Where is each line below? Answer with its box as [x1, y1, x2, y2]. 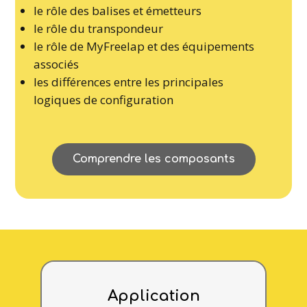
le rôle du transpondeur [34, 20, 164, 36]
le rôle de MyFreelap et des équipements [34, 38, 255, 54]
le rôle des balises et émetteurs [34, 2, 202, 19]
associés [34, 56, 79, 72]
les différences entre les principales [34, 73, 224, 90]
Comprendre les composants [72, 152, 235, 165]
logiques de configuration [34, 91, 174, 108]
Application [107, 287, 200, 304]
